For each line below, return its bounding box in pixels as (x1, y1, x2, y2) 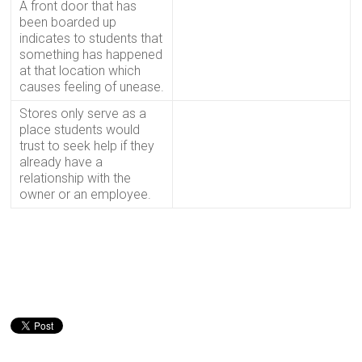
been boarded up (19, 15, 117, 30)
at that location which (19, 63, 141, 78)
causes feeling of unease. (19, 79, 165, 95)
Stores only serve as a (19, 106, 147, 121)
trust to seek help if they (19, 138, 155, 154)
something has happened (19, 47, 163, 62)
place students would (19, 122, 141, 137)
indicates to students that (19, 31, 163, 46)
